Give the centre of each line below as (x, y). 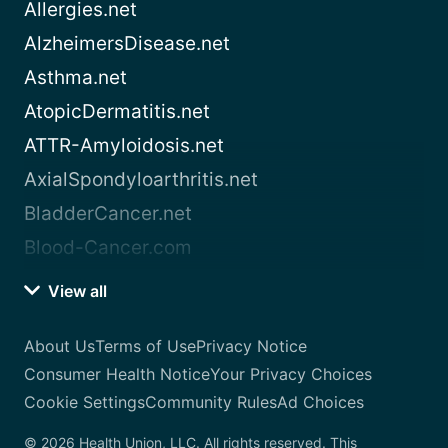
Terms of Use (145, 346)
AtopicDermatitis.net (117, 112)
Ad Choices (320, 402)
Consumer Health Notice (117, 374)
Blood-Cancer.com (108, 248)
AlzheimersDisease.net (127, 44)
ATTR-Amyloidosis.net (124, 146)
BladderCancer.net (108, 214)
